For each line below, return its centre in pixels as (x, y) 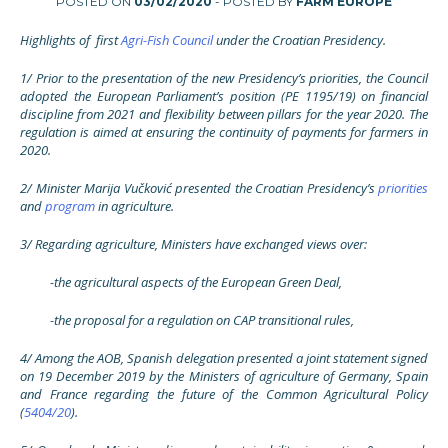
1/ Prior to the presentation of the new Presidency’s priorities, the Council (224, 78)
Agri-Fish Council (167, 40)
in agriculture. (134, 206)
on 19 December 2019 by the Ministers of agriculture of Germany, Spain (224, 376)
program (70, 206)
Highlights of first (70, 40)
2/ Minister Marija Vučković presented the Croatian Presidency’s (199, 188)
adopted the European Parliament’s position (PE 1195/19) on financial (224, 96)
